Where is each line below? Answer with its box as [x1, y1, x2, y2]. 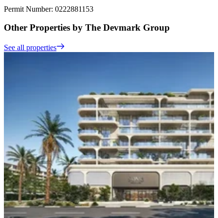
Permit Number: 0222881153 [4, 4, 93, 13]
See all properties [4, 43, 56, 52]
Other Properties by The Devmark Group [4, 22, 170, 33]
